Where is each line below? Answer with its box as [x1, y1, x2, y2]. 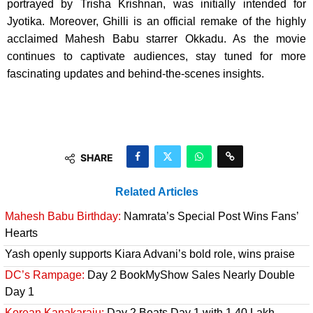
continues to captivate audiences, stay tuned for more [7, 50, 306, 63]
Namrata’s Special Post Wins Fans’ [121, 210, 298, 223]
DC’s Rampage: [5, 269, 85, 282]
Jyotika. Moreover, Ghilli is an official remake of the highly [7, 15, 306, 28]
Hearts [5, 227, 38, 240]
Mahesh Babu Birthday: [5, 210, 121, 223]
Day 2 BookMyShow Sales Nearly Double [85, 269, 295, 282]
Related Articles [115, 186, 198, 198]
